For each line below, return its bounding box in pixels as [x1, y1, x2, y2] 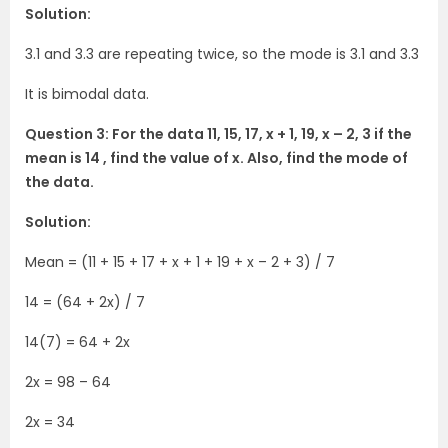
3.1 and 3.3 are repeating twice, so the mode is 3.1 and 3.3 [25, 44, 419, 65]
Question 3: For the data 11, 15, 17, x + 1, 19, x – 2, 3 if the [25, 124, 412, 145]
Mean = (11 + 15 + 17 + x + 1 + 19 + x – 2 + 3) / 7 [25, 252, 335, 273]
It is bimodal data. [25, 84, 149, 105]
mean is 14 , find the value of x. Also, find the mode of [25, 148, 408, 169]
